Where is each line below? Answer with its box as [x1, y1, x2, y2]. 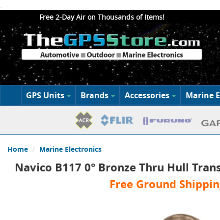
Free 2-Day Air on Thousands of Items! [39, 12, 165, 22]
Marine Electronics [39, 144, 102, 154]
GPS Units [26, 90, 64, 101]
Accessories [124, 90, 169, 101]
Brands [80, 90, 109, 101]
